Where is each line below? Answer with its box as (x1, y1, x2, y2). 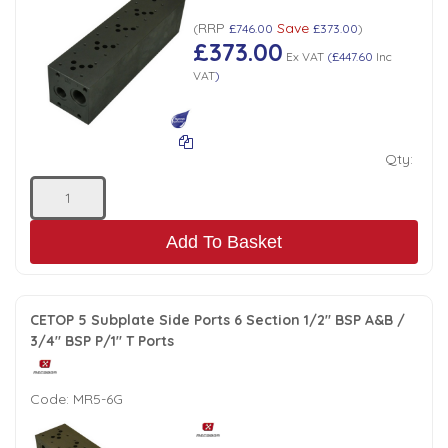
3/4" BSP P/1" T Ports (30, 331, 174, 350)
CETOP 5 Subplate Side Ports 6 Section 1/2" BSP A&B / (30, 310, 405, 329)
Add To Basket (166, 231, 282, 252)
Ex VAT (282, 49, 324, 65)
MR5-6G (73, 389, 123, 408)
